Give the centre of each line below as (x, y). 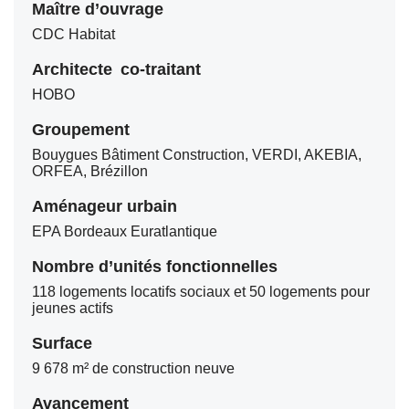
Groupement (81, 130)
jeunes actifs (73, 308)
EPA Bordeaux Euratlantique (125, 231)
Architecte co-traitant (116, 69)
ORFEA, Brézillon (90, 171)
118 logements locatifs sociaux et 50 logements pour (201, 292)
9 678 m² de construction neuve (133, 368)
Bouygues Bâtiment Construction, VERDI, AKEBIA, (197, 155)
